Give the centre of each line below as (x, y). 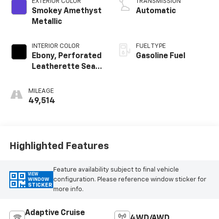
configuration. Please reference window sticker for (130, 179)
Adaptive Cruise (55, 213)
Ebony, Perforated (66, 56)
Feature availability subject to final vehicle (116, 170)
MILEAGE (41, 91)
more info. (68, 189)
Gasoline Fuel (161, 56)
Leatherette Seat (65, 67)
